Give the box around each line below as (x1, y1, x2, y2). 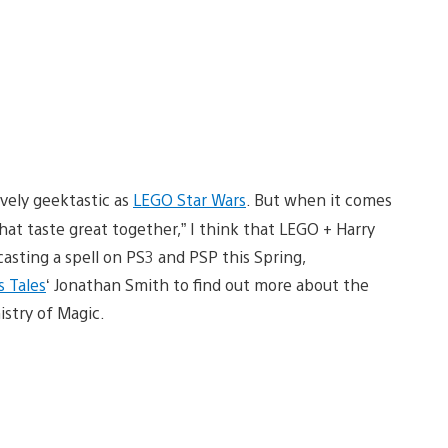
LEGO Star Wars (133, 188, 246, 210)
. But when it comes (246, 188, 392, 210)
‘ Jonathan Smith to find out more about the (46, 273, 369, 295)
